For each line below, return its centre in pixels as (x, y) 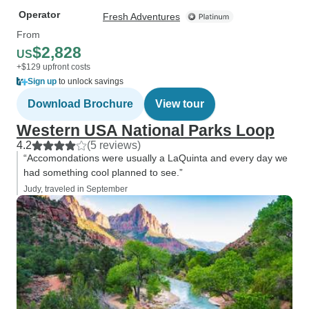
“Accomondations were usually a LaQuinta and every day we (156, 158)
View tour (180, 104)
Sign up (42, 81)
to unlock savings (90, 81)
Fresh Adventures (141, 17)
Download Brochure (80, 104)
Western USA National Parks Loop (146, 130)
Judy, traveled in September (76, 189)
